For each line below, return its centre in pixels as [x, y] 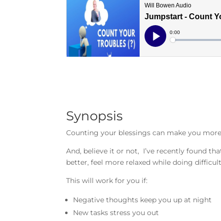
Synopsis [95, 116]
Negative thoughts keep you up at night [143, 200]
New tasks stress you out [116, 212]
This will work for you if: [107, 180]
